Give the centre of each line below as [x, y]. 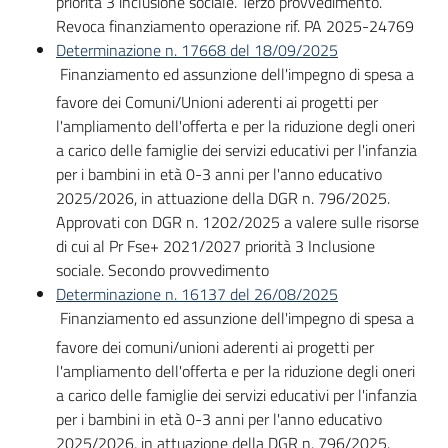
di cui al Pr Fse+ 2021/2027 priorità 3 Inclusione [215, 246]
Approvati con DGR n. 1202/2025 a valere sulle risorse [237, 222]
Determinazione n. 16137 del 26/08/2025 [197, 294]
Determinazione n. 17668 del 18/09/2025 [197, 50]
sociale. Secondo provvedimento [162, 270]
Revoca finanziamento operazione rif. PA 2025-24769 [235, 26]
